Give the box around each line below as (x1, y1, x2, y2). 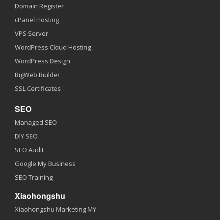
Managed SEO (15, 118, 57, 127)
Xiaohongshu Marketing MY (15, 205, 96, 214)
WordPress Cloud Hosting (15, 43, 91, 52)
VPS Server (15, 29, 48, 38)
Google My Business (15, 159, 76, 168)
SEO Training (15, 173, 53, 182)
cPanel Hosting (15, 15, 59, 24)
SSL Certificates (15, 84, 61, 93)
